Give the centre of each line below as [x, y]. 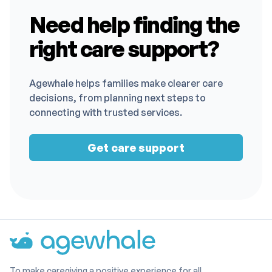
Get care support [136, 147]
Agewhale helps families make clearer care [126, 83]
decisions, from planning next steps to [117, 97]
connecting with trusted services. [106, 112]
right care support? [124, 49]
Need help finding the [134, 24]
